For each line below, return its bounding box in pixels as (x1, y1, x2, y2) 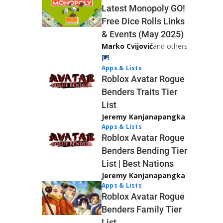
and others (153, 41, 188, 51)
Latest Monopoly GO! (102, 3, 185, 13)
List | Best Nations (102, 158, 174, 169)
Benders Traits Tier (102, 87, 177, 97)
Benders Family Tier (102, 204, 182, 215)
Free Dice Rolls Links (102, 16, 185, 26)
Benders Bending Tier (102, 145, 187, 156)
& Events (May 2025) (102, 29, 184, 39)
